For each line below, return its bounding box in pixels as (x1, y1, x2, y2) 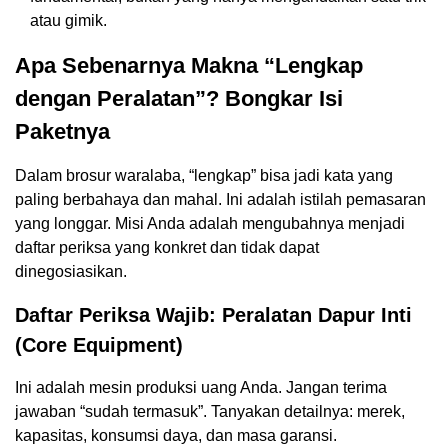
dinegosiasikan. (15, 263, 127, 281)
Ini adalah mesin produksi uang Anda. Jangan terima (15, 379, 387, 397)
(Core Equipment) (15, 334, 183, 357)
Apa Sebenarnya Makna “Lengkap (15, 53, 363, 79)
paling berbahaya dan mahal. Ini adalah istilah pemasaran (15, 191, 426, 209)
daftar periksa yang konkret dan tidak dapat (15, 239, 319, 257)
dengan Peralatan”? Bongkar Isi (15, 86, 343, 112)
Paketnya (15, 119, 110, 145)
